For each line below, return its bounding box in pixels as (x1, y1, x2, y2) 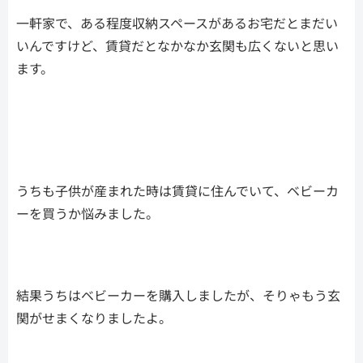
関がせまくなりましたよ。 (16, 307, 172, 327)
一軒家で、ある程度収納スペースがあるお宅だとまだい (16, 12, 338, 32)
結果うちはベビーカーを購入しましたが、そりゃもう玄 (16, 284, 340, 305)
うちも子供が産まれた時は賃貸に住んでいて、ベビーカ (16, 180, 339, 200)
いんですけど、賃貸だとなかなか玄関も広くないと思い (16, 35, 339, 55)
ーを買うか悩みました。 (16, 203, 159, 223)
